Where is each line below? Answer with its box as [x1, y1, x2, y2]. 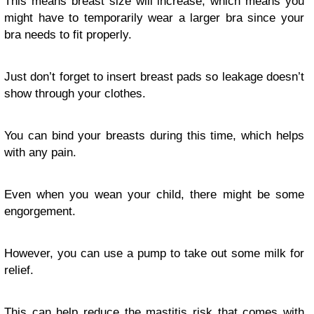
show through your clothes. [4, 86, 146, 100]
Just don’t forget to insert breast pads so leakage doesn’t [4, 69, 304, 83]
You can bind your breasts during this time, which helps [4, 128, 304, 142]
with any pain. [4, 145, 76, 159]
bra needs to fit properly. [4, 27, 132, 41]
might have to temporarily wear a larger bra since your [4, 11, 304, 25]
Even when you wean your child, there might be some [4, 187, 304, 201]
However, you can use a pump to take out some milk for [4, 246, 304, 260]
